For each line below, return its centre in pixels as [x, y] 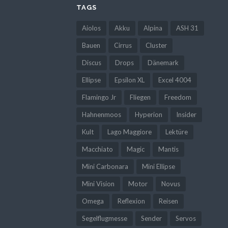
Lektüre [176, 132]
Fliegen [140, 97]
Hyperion [148, 114]
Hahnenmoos [101, 114]
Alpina [153, 28]
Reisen [168, 201]
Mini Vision [98, 183]
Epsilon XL [129, 80]
